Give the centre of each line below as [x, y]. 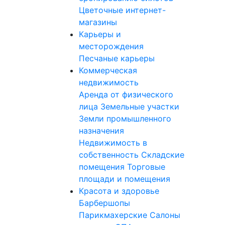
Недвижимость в [113, 143]
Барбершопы [104, 203]
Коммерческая [108, 70]
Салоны [165, 215]
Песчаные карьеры [117, 58]
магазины [98, 22]
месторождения [111, 46]
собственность [110, 155]
